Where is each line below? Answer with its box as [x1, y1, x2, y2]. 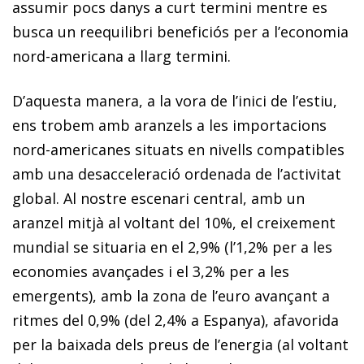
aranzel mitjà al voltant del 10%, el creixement [12, 212, 336, 232]
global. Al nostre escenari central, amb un [12, 188, 305, 208]
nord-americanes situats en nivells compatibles [12, 139, 344, 159]
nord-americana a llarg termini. [12, 45, 231, 66]
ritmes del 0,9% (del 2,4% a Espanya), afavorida [12, 310, 339, 330]
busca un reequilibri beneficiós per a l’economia [12, 21, 349, 41]
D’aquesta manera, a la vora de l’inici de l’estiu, [12, 90, 337, 110]
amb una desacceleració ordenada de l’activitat [12, 163, 341, 184]
